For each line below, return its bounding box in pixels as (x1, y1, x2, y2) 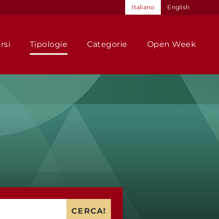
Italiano (131, 3, 155, 11)
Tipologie (30, 40, 68, 49)
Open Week (147, 40, 196, 49)
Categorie (87, 40, 128, 49)
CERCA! (71, 206, 106, 216)
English (167, 3, 190, 11)
